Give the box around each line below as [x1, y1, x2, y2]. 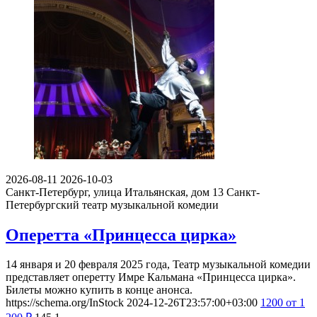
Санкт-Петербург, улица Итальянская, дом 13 [6, 185, 224, 198]
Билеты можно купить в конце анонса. [6, 284, 192, 296]
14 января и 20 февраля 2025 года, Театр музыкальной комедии [6, 258, 311, 271]
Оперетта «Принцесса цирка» [6, 225, 236, 244]
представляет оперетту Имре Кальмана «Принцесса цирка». [6, 271, 296, 284]
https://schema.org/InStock [6, 296, 124, 309]
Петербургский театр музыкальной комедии [6, 198, 219, 211]
